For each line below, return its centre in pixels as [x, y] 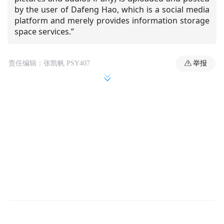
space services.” [44, 32]
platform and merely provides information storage [112, 21]
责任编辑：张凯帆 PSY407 [49, 63]
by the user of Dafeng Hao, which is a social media [112, 10]
